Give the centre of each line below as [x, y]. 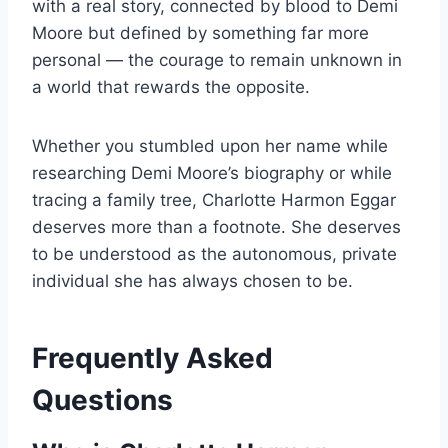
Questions [113, 400]
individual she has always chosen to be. [192, 281]
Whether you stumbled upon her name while [210, 146]
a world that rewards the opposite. [171, 87]
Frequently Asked [152, 358]
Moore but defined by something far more [200, 33]
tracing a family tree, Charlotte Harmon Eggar [214, 200]
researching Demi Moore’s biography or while [212, 173]
